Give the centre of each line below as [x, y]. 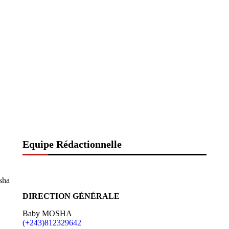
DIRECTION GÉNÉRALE [71, 196]
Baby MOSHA [47, 214]
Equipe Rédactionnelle [72, 144]
